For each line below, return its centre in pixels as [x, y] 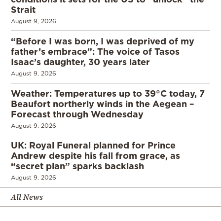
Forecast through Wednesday [77, 114]
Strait [23, 10]
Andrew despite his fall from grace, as [95, 156]
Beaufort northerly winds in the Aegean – [103, 104]
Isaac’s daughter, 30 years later [80, 62]
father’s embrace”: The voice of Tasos [95, 52]
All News [27, 197]
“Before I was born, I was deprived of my [103, 41]
